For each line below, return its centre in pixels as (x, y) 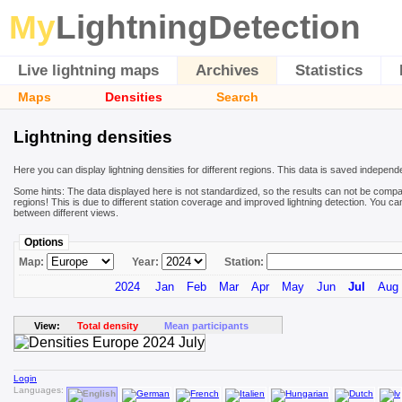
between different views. (66, 212)
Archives (227, 70)
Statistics (329, 70)
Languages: (40, 389)
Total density (107, 325)
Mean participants (206, 325)
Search (237, 97)
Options (44, 242)
